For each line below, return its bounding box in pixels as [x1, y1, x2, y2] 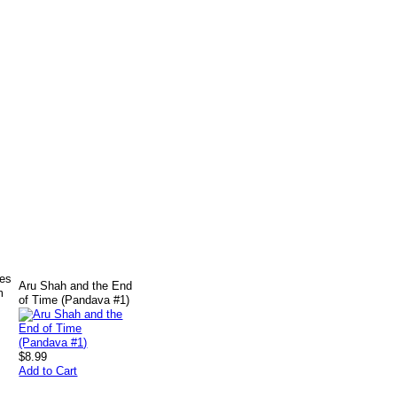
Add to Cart [19, 364, 78, 378]
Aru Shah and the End [19, 279, 133, 292]
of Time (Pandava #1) [19, 293, 130, 307]
